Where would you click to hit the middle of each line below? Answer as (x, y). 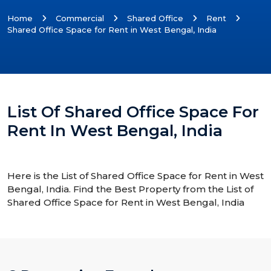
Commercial (80, 18)
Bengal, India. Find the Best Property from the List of (130, 189)
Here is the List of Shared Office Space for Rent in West (135, 176)
